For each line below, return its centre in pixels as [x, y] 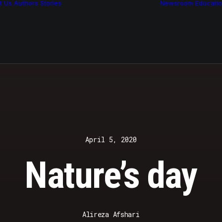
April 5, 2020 [111, 139]
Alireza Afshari [111, 214]
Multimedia [98, 32]
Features [94, 23]
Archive [92, 41]
